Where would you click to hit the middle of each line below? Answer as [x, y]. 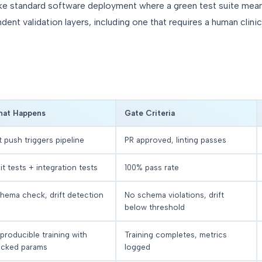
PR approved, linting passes [175, 140]
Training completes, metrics [176, 235]
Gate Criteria [150, 113]
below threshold [155, 207]
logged [137, 247]
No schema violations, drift [174, 195]
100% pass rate [152, 168]
